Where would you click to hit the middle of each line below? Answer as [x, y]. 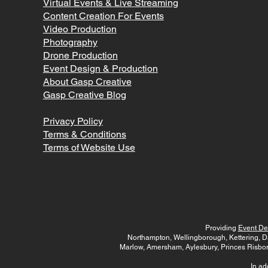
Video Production [80, 29]
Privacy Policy [73, 121]
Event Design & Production [100, 68]
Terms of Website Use [89, 147]
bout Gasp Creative [90, 81]
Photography [70, 42]
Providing [221, 228]
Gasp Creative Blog [84, 95]
